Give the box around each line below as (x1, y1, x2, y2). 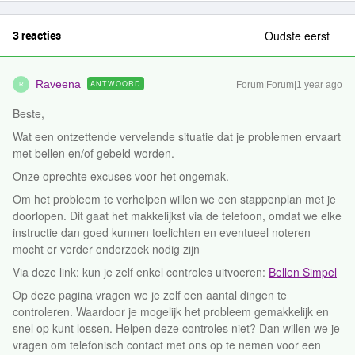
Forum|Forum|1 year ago (236, 79, 342, 90)
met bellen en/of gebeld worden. (13, 145, 177, 161)
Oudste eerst (265, 28, 330, 44)
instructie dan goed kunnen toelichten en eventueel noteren (13, 224, 311, 240)
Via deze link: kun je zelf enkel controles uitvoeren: (13, 264, 269, 280)
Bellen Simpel (269, 264, 337, 280)
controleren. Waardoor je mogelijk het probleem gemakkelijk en (13, 303, 329, 319)
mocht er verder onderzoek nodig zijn (13, 241, 203, 257)
